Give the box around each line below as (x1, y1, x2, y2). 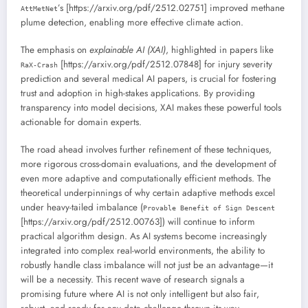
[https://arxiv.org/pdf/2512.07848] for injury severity (58, 58, 272, 71)
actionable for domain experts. (21, 115, 142, 129)
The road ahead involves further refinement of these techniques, (21, 143, 272, 157)
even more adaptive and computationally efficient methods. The (21, 172, 271, 186)
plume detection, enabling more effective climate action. (21, 16, 243, 30)
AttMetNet (21, 5, 58, 13)
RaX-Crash (21, 61, 58, 69)
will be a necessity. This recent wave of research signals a (21, 273, 245, 287)
